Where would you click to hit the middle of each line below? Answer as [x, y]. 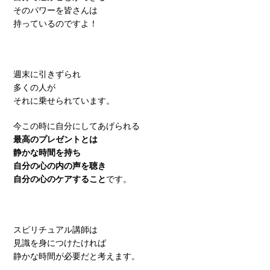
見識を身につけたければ [60, 243]
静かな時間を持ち [47, 152]
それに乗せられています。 [64, 100]
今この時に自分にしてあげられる [77, 126]
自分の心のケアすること [60, 179]
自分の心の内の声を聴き [60, 165]
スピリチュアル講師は [55, 229]
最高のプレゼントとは [55, 139]
